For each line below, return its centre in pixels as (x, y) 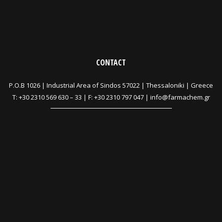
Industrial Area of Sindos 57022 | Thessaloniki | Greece (130, 85)
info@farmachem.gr (180, 97)
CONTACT (111, 63)
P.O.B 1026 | (28, 85)
